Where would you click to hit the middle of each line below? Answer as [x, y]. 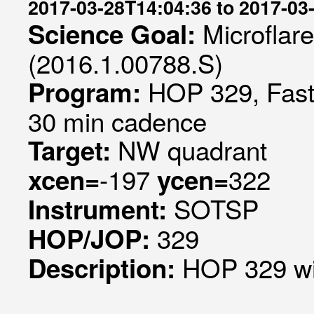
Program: [88, 92]
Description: [105, 268]
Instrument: [101, 209]
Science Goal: [115, 34]
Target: [73, 150]
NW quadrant [192, 149]
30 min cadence [117, 121]
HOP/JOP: [93, 238]
